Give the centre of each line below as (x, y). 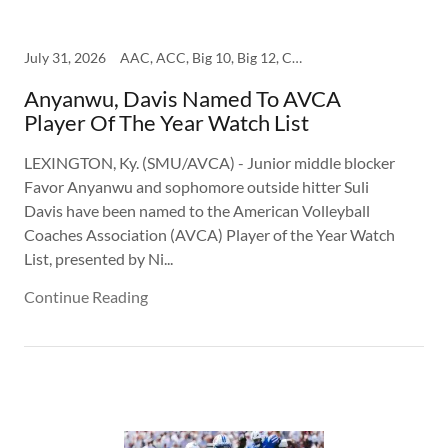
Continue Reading (86, 297)
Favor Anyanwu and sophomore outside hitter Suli (196, 187)
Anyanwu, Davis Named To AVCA (182, 99)
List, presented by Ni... (98, 259)
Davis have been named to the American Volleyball (197, 211)
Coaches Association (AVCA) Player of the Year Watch (209, 235)
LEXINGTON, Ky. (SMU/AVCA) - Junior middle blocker (209, 163)
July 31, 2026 (65, 58)
